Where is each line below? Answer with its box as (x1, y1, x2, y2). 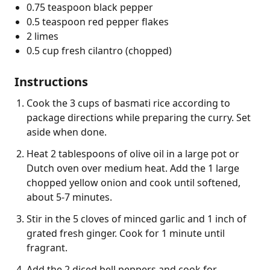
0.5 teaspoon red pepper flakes (27, 14, 169, 28)
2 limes (27, 29, 58, 43)
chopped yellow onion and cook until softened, (27, 175, 240, 189)
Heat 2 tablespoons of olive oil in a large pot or (27, 146, 239, 160)
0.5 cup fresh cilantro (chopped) (27, 43, 172, 57)
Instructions (14, 73, 88, 90)
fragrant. (27, 240, 67, 254)
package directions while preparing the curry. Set (27, 110, 251, 124)
